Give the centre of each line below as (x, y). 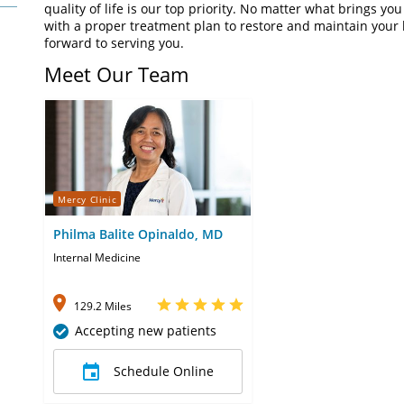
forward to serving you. (116, 43)
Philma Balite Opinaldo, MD (138, 234)
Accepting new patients (146, 331)
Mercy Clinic (87, 199)
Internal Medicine (97, 258)
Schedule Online (163, 372)
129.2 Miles (103, 307)
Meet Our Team (116, 74)
